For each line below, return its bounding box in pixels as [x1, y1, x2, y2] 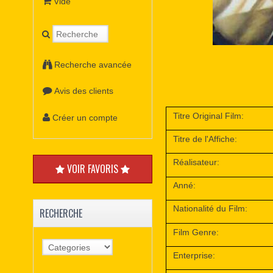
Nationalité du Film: [173, 204, 248, 214]
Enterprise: [173, 250, 216, 260]
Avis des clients [54, 86, 114, 96]
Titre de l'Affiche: [173, 133, 238, 144]
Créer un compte [52, 112, 118, 122]
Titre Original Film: [173, 110, 244, 121]
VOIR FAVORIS [64, 161, 121, 177]
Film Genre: [173, 227, 219, 237]
